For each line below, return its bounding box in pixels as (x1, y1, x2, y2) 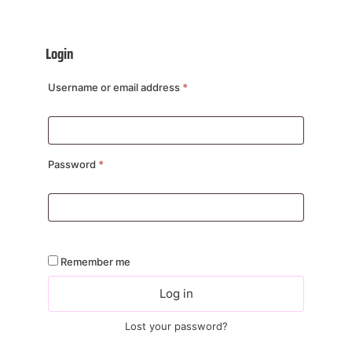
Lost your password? (124, 320, 228, 332)
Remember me (60, 255, 130, 268)
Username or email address (48, 81, 182, 93)
